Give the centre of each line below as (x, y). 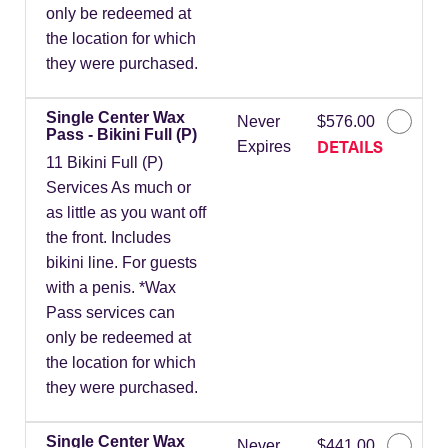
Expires (263, 147)
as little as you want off (126, 213)
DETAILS (349, 146)
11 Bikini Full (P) (104, 163)
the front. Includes (108, 238)
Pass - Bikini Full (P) (121, 135)
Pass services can (110, 313)
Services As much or (118, 188)
